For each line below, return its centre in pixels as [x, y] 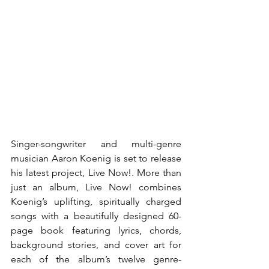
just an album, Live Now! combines [96, 187]
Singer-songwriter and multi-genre [96, 144]
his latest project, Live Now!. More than [96, 173]
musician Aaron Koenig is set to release [96, 158]
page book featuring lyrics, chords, [96, 230]
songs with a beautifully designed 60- [96, 216]
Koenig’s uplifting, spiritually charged [96, 201]
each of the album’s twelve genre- [96, 259]
